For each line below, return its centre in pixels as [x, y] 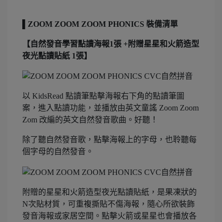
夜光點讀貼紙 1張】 [57, 55]
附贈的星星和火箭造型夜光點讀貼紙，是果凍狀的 [110, 192]
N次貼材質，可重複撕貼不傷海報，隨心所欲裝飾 [109, 204]
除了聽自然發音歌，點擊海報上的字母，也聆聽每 [110, 140]
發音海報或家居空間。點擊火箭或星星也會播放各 [110, 216]
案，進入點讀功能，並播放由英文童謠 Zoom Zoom [111, 108]
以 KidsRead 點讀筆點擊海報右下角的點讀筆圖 [103, 96]
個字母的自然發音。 [58, 152]
